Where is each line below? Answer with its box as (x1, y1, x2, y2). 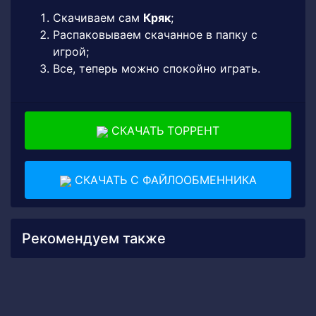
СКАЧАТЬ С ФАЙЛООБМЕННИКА (71, 173, 257, 187)
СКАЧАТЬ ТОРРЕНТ (108, 123, 219, 138)
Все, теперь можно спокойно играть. (53, 61, 260, 75)
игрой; (53, 44, 89, 59)
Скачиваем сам (53, 11, 143, 25)
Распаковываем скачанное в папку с (53, 28, 257, 42)
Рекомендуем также (22, 230, 166, 247)
